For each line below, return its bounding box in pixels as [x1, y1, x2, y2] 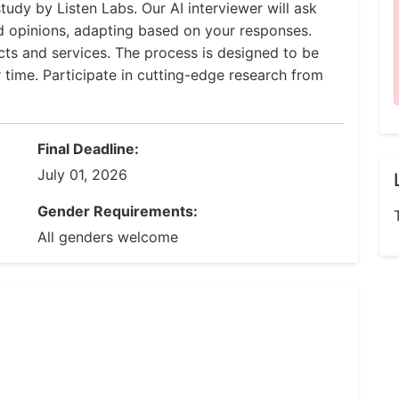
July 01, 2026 [37, 166, 127, 183]
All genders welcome [37, 228, 178, 246]
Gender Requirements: [37, 202, 198, 220]
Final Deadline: [37, 140, 139, 158]
